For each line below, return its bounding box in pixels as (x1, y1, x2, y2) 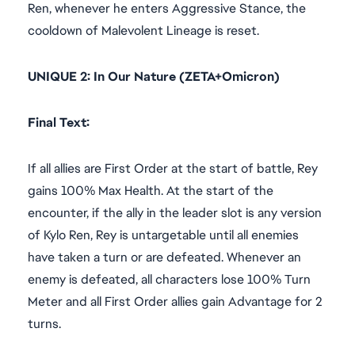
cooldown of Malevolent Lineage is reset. (28, 22, 262, 39)
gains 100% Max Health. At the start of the (28, 182, 273, 199)
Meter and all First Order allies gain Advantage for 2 (28, 293, 323, 310)
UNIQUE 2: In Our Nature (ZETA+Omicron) (28, 68, 280, 85)
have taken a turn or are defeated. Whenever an (28, 249, 301, 265)
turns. (28, 315, 61, 332)
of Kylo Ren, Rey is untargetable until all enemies (28, 227, 299, 243)
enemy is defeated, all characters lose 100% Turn (28, 271, 311, 288)
